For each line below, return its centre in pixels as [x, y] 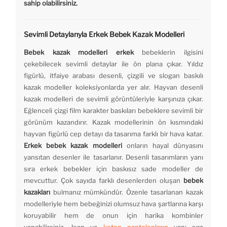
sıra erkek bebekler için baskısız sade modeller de [113, 169]
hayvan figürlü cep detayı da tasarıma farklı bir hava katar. [113, 134]
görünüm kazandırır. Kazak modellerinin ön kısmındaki [113, 122]
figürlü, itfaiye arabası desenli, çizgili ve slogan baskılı [113, 76]
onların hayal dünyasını [162, 146]
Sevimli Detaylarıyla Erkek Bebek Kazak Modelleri [104, 34]
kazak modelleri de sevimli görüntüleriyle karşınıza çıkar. [113, 99]
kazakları [37, 192]
